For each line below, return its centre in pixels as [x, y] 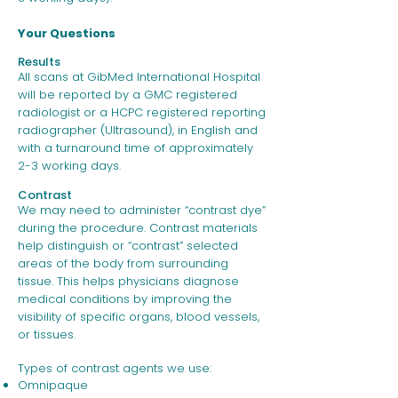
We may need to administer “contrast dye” [142, 210]
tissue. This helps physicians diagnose [128, 281]
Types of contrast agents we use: [115, 368]
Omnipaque [53, 385]
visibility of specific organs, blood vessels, [139, 317]
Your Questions [67, 33]
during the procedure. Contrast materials [138, 228]
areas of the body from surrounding [123, 263]
